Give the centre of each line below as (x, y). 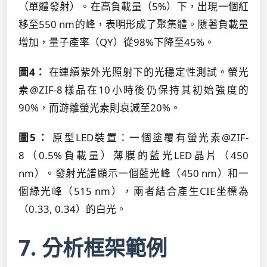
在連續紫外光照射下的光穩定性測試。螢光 (148, 72)
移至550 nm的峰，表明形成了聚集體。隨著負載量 (133, 24)
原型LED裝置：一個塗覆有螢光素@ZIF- (149, 137)
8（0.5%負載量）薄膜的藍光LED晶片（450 (133, 155)
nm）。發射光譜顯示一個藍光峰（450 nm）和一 (133, 173)
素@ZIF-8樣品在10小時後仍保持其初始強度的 (133, 90)
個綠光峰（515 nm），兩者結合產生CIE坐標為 (133, 191)
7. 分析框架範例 (93, 247)
